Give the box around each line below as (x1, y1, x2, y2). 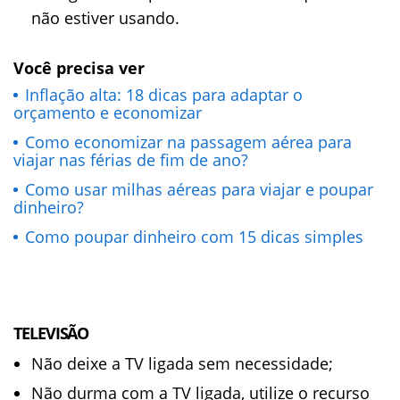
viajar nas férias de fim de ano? (13, 149, 248, 171)
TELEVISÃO (13, 322, 89, 344)
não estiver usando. (31, 7, 179, 29)
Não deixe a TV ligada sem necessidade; (31, 353, 333, 374)
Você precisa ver (13, 57, 145, 79)
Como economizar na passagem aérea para (25, 131, 352, 153)
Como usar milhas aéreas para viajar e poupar (25, 179, 373, 200)
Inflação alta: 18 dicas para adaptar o (25, 84, 303, 105)
